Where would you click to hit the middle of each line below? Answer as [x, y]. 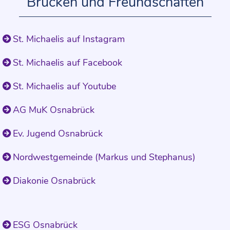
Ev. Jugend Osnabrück [58, 134]
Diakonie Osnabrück [54, 181]
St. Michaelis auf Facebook [68, 63]
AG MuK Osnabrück [54, 110]
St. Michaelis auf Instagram [69, 39]
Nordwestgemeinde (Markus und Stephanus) [104, 157]
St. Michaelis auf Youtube [64, 87]
